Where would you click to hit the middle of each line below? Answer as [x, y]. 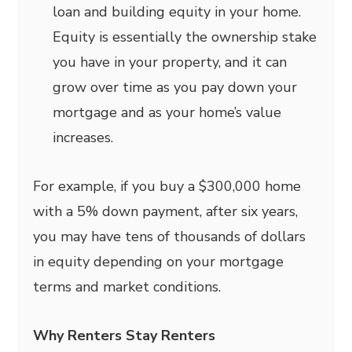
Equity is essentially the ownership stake [185, 37]
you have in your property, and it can [170, 62]
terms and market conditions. [127, 286]
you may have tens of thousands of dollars [170, 236]
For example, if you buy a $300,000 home [167, 186]
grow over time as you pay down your [175, 87]
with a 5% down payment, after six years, [166, 211]
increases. [83, 137]
